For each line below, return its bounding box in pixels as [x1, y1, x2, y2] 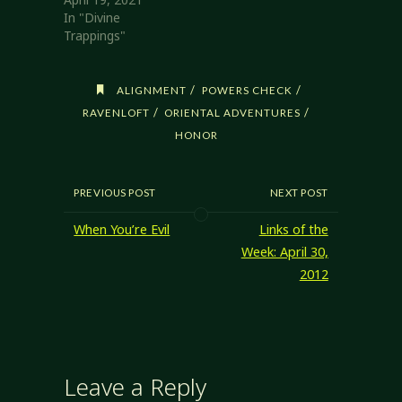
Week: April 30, [240, 243, 328, 261]
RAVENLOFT [83, 105, 151, 118]
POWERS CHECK [201, 83, 293, 96]
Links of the [258, 221, 328, 239]
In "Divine [63, 9, 120, 27]
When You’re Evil [74, 221, 170, 239]
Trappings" [63, 27, 126, 45]
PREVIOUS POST [74, 186, 156, 198]
